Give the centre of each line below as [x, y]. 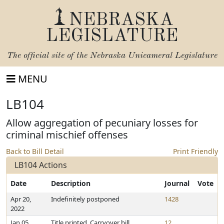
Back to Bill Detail [35, 151]
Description [71, 183]
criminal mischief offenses [67, 135]
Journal [177, 183]
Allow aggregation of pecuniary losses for [102, 123]
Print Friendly [195, 151]
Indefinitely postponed [85, 199]
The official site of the [48, 56]
